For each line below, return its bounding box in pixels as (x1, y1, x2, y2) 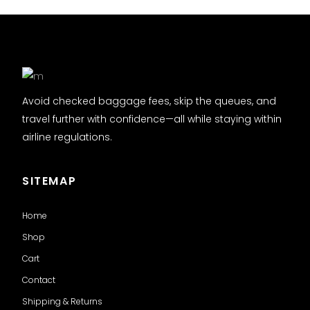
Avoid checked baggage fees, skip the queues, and (22, 93, 276, 108)
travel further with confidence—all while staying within (22, 111, 282, 126)
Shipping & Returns (22, 295, 102, 307)
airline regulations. (22, 129, 112, 144)
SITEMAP (22, 172, 77, 189)
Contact (22, 273, 55, 286)
